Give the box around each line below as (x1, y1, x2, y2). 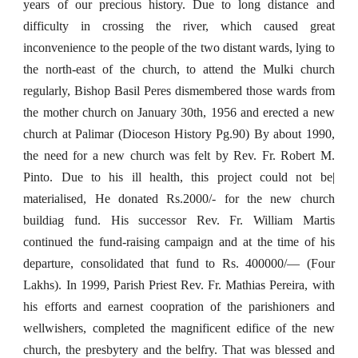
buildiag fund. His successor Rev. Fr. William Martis (23, 213, 335, 227)
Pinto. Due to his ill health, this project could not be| (23, 170, 335, 184)
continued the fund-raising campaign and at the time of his (23, 235, 335, 249)
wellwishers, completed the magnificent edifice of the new (23, 321, 335, 335)
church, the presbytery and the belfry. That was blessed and (23, 343, 335, 356)
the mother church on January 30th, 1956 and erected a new (23, 105, 335, 119)
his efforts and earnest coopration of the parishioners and (23, 300, 335, 313)
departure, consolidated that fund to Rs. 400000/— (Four (23, 257, 335, 270)
